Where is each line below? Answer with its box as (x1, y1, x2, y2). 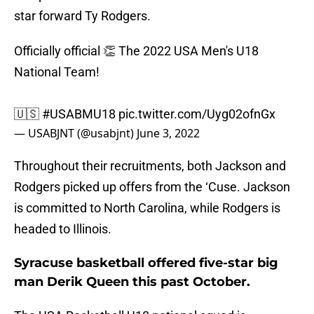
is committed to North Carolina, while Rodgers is (14, 200, 280, 216)
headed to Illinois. (14, 221, 111, 237)
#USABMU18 (42, 107, 116, 122)
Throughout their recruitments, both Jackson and (14, 158, 286, 174)
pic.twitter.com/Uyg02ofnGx (118, 107, 275, 122)
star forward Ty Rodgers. (14, 8, 151, 24)
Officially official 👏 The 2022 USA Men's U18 (14, 43, 259, 59)
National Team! (14, 64, 100, 80)
